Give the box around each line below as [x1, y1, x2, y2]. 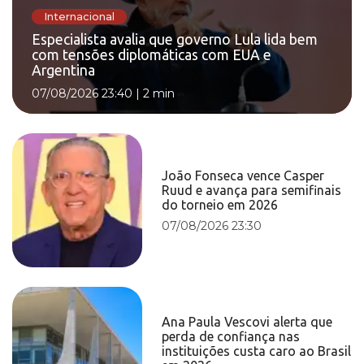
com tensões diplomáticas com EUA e [32, 47, 271, 63]
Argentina [32, 63, 95, 79]
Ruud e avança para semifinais [162, 182, 342, 197]
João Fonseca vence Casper [162, 167, 325, 183]
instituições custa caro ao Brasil [162, 343, 352, 358]
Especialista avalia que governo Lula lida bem [32, 32, 318, 48]
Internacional [44, 10, 115, 23]
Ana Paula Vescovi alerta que [162, 314, 333, 329]
